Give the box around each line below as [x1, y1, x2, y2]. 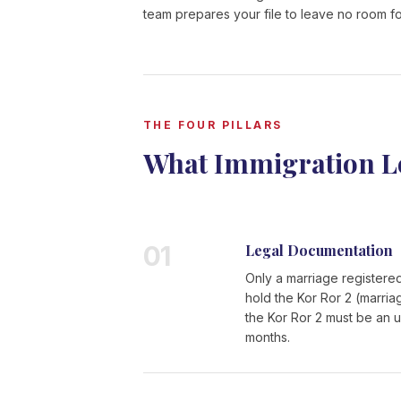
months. [245, 329, 291, 345]
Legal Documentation [245, 241, 394, 260]
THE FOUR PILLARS [143, 118, 283, 132]
